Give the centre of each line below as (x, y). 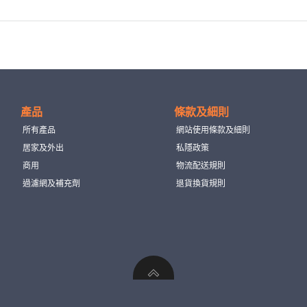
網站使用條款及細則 (213, 130)
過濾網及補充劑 (52, 183)
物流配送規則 (201, 165)
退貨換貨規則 (201, 183)
